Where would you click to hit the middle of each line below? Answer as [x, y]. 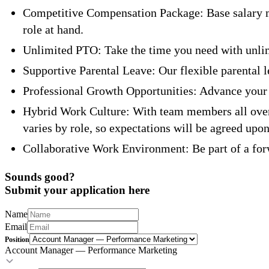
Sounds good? [40, 177]
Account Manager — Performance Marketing [91, 250]
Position [17, 240]
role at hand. [53, 30]
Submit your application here [77, 190]
